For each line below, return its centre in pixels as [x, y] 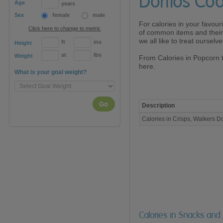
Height [23, 43]
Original [149, 161]
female [61, 15]
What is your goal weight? [51, 72]
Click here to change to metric [65, 29]
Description [158, 106]
